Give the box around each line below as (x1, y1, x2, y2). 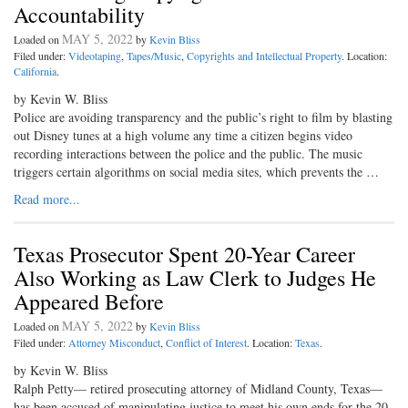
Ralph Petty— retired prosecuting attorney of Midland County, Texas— (14, 380, 382, 398)
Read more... (14, 190, 80, 209)
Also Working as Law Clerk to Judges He (14, 263, 376, 293)
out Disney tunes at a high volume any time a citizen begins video (14, 127, 352, 145)
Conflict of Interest (166, 335, 247, 351)
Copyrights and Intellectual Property (187, 48, 342, 64)
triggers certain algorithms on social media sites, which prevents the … (14, 163, 379, 181)
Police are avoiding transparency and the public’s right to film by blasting (14, 108, 393, 127)
